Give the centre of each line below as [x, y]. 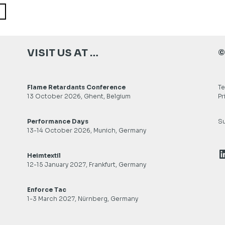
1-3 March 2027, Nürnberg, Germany [82, 199]
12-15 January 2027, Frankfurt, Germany [86, 164]
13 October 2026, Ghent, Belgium [79, 96]
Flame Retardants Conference [76, 87]
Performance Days [58, 121]
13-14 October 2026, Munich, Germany [86, 130]
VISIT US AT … [63, 53]
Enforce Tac [46, 190]
